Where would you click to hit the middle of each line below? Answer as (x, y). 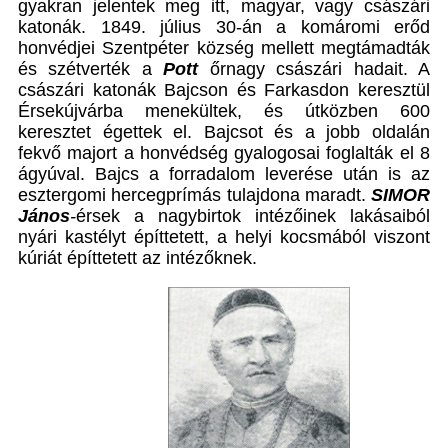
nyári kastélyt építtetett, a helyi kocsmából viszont (224, 236)
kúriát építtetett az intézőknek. (137, 257)
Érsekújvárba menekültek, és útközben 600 (224, 110)
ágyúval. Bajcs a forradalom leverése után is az (224, 173)
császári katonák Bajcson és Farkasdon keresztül (224, 89)
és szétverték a (91, 68)
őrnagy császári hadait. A (320, 68)
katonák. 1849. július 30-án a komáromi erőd (224, 26)
